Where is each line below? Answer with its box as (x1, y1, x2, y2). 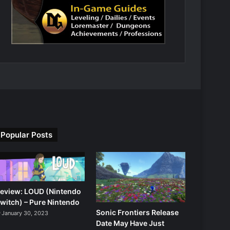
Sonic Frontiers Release (96, 207, 179, 217)
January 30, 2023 (1, 209, 48, 217)
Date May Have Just (96, 218, 165, 227)
